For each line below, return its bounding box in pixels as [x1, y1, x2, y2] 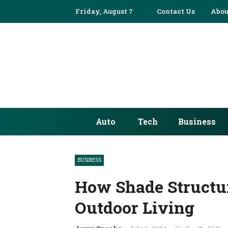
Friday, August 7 [75, 7, 133, 16]
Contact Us [157, 7, 195, 16]
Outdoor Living [75, 196, 194, 218]
